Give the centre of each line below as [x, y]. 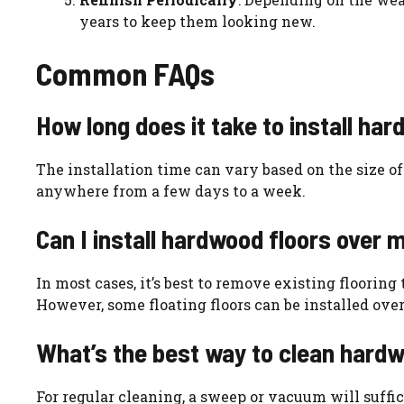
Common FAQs [125, 73]
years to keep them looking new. [197, 22]
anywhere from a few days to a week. [171, 191]
